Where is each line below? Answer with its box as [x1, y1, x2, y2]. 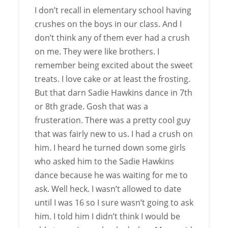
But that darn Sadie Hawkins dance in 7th [35, 87, 192, 99]
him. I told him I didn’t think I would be [35, 211, 180, 222]
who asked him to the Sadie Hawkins [35, 156, 174, 167]
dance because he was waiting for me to [35, 169, 188, 181]
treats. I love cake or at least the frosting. [35, 73, 190, 85]
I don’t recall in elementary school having [35, 5, 191, 16]
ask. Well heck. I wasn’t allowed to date [35, 183, 181, 195]
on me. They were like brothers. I [35, 46, 159, 58]
